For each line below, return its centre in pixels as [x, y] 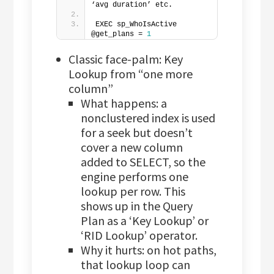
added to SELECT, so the [143, 162]
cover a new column [132, 147]
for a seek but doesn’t [137, 133]
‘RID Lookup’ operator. [139, 235]
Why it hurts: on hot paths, [149, 250]
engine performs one [135, 177]
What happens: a [124, 103]
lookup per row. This [133, 191]
